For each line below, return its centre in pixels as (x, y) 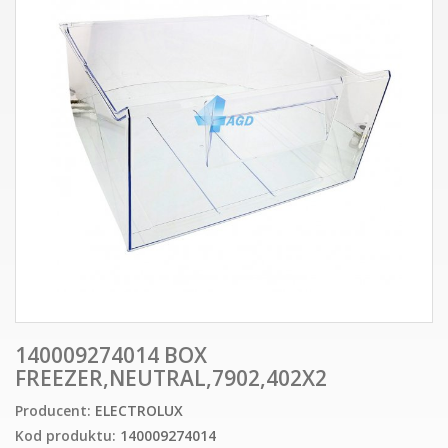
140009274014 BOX (111, 355)
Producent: (53, 410)
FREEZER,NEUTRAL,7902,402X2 (171, 378)
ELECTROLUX (139, 410)
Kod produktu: (65, 435)
